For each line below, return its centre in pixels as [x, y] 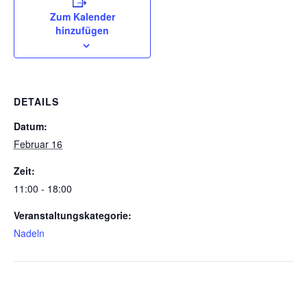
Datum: [30, 126]
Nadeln [29, 233]
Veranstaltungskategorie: [73, 215]
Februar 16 [38, 144]
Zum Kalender [82, 16]
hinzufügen [82, 30]
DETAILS [36, 101]
